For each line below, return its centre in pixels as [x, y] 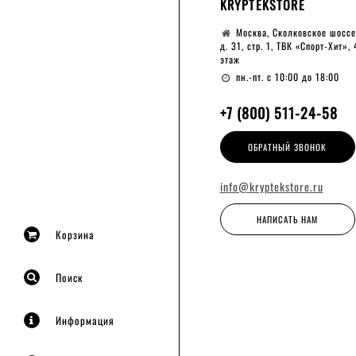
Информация [85, 320]
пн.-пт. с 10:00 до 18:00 [288, 77]
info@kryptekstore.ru [271, 186]
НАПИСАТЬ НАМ [287, 219]
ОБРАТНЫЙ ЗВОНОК [287, 147]
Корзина [75, 234]
